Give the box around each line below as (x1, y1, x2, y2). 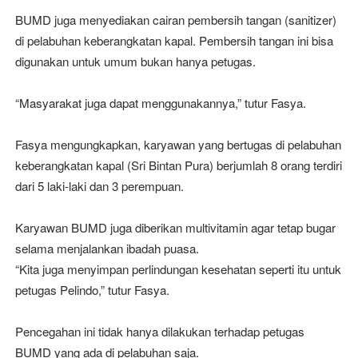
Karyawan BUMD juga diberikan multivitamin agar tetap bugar (14, 219, 336, 236)
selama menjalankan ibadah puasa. (14, 240, 199, 257)
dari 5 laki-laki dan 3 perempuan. (14, 177, 184, 194)
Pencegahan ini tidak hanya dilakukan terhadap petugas (14, 323, 304, 340)
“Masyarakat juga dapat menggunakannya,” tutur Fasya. (14, 94, 306, 111)
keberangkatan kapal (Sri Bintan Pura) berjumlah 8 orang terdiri (14, 157, 342, 173)
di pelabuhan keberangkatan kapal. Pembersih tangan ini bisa (14, 32, 333, 49)
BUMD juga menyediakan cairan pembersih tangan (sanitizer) (14, 11, 336, 28)
